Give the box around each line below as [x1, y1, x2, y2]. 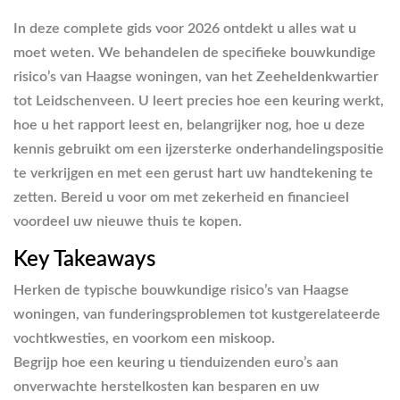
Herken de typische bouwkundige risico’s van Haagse [13, 282, 349, 297]
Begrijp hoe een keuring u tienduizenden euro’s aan [13, 354, 338, 370]
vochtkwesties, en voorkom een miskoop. [13, 330, 275, 346]
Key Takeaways [13, 249, 155, 271]
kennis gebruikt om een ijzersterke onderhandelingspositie [13, 142, 384, 156]
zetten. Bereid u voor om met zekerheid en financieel [13, 190, 349, 204]
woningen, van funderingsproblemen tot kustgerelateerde [13, 306, 380, 321]
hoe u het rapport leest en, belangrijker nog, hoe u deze [13, 118, 365, 132]
